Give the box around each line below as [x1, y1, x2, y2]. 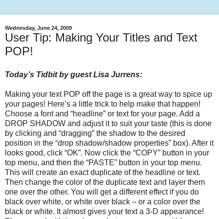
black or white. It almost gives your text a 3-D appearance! [5, 207, 204, 216]
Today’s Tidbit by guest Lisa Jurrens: [5, 70, 142, 79]
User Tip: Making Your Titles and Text [5, 31, 197, 44]
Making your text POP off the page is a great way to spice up [5, 89, 212, 98]
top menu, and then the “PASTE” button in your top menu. [5, 158, 202, 167]
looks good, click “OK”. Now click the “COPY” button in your [5, 148, 209, 157]
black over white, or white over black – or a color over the [5, 197, 200, 206]
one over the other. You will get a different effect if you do [5, 187, 199, 196]
